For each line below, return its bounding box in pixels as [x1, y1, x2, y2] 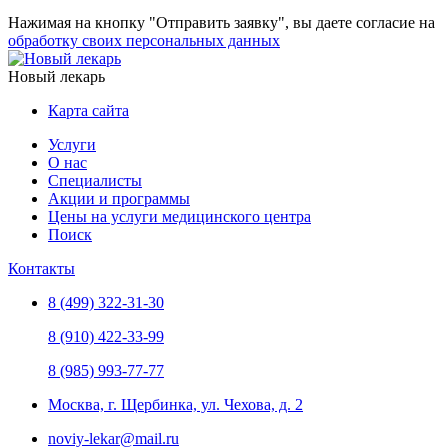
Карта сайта [48, 101, 129, 119]
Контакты [8, 259, 75, 277]
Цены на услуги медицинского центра [48, 207, 311, 225]
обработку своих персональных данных [8, 31, 280, 49]
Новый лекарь [8, 67, 105, 85]
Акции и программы [48, 189, 190, 207]
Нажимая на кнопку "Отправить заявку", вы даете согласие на [8, 13, 435, 31]
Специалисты [48, 171, 142, 189]
